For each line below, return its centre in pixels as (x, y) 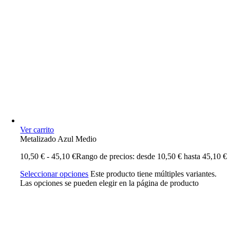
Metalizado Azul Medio (59, 139)
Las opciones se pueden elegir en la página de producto (110, 183)
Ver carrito (37, 130)
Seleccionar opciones (54, 174)
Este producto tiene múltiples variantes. (154, 174)
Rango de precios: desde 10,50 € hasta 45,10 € (152, 156)
